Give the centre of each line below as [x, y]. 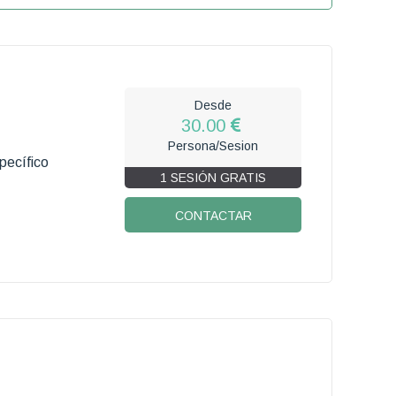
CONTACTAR [213, 215]
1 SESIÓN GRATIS [213, 177]
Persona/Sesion [213, 145]
